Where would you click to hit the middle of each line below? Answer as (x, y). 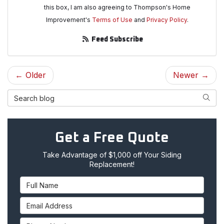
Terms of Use (112, 20)
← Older (30, 75)
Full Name (39, 182)
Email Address (46, 203)
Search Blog (30, 95)
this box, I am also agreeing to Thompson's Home (117, 7)
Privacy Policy (166, 20)
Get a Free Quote (112, 138)
